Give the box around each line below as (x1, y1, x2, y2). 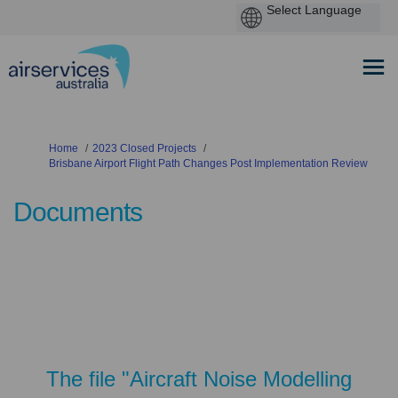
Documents (13, 197, 142, 227)
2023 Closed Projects (92, 142, 196, 155)
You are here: (12, 141, 77, 154)
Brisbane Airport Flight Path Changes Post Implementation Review (49, 157, 368, 170)
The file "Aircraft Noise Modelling (46, 367, 352, 391)
